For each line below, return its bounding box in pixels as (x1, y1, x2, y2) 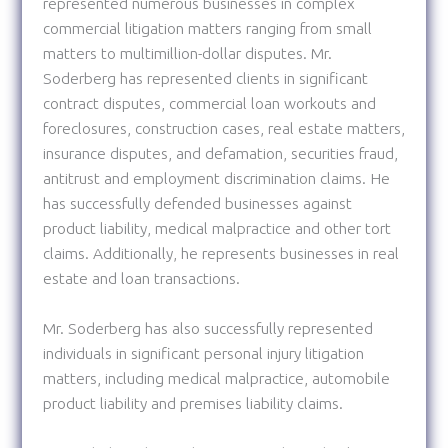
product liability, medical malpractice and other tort (42, 220, 391, 238)
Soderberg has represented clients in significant (42, 70, 368, 88)
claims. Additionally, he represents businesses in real (42, 245, 399, 263)
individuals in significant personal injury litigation (42, 344, 364, 362)
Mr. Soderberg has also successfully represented (42, 319, 373, 337)
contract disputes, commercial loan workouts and (42, 95, 376, 113)
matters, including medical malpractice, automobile (42, 369, 390, 387)
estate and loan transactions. (42, 270, 240, 288)
